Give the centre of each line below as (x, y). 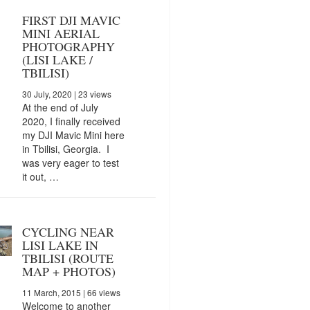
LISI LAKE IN (60, 245)
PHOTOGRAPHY (68, 46)
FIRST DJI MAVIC (71, 20)
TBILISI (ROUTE (67, 258)
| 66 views (100, 292)
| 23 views (91, 93)
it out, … (40, 176)
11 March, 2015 (51, 292)
